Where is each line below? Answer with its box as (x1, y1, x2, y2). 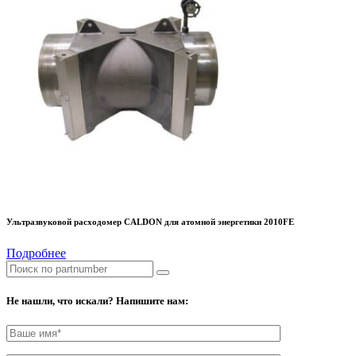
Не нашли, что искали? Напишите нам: (6, 295, 188, 308)
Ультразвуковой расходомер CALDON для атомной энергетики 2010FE (6, 216, 294, 226)
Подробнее (6, 246, 66, 260)
